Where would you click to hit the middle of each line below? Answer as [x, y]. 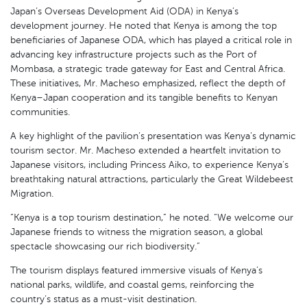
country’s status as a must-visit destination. [103, 299]
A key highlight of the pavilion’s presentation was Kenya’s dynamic [153, 136]
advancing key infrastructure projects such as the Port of [133, 54]
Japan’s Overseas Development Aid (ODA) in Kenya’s [124, 11]
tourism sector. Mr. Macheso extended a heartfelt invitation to [146, 150]
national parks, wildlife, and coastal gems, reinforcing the [132, 284]
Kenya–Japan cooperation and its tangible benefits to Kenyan [144, 97]
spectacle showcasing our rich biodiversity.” [105, 246]
